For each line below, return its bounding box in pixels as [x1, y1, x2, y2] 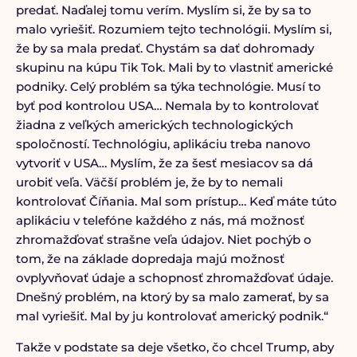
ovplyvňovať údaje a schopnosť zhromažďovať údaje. [15, 270, 333, 285]
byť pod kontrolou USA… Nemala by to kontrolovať [15, 98, 319, 113]
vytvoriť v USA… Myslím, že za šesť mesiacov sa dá [15, 155, 313, 171]
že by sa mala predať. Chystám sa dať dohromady [15, 41, 314, 56]
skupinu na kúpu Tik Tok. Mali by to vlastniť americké [15, 60, 333, 75]
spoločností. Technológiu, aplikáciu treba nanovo [15, 136, 311, 151]
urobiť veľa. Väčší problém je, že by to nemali [15, 175, 283, 190]
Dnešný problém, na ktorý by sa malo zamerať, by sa [15, 289, 329, 304]
